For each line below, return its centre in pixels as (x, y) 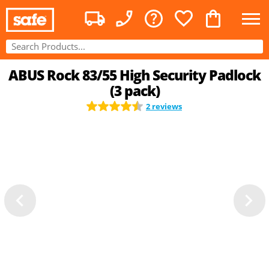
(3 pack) (134, 91)
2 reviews (164, 106)
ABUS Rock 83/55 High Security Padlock (134, 75)
